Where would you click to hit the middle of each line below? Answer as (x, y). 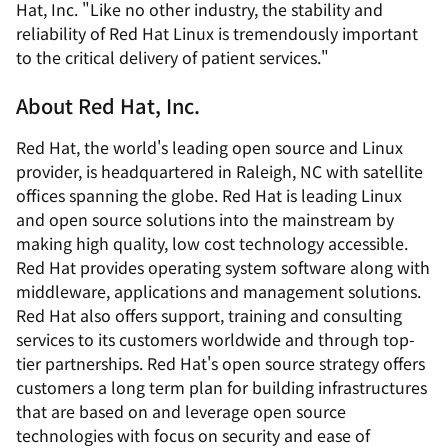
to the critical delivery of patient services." (172, 57)
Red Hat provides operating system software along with (223, 267)
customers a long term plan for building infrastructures (221, 387)
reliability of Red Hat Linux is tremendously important (217, 33)
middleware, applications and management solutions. (218, 291)
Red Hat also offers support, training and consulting (209, 315)
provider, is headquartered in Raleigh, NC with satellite (219, 171)
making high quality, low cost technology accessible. (212, 243)
